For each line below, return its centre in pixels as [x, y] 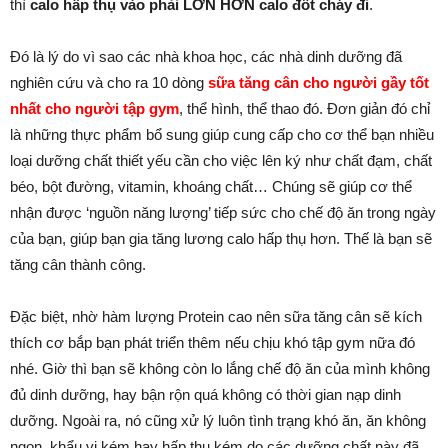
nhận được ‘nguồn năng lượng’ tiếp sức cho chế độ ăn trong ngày [223, 212]
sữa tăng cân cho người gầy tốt [318, 82]
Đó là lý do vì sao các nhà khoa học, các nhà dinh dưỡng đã [206, 56]
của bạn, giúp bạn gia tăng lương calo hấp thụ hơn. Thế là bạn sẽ [221, 238]
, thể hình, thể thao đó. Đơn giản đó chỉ [304, 108]
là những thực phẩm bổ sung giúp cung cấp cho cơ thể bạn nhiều [222, 134]
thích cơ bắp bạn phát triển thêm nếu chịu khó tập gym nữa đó [212, 342]
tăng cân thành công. [78, 264]
